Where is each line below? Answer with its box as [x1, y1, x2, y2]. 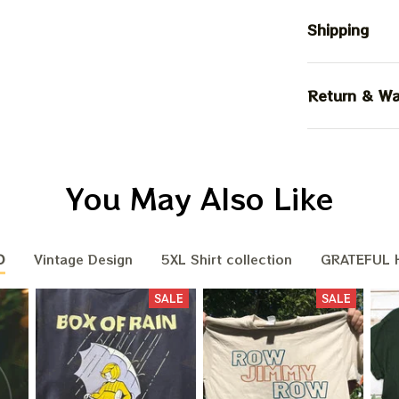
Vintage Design [33, 250, 133, 269]
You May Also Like [66, 176, 333, 218]
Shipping [306, 19, 369, 41]
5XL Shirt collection [160, 250, 292, 269]
